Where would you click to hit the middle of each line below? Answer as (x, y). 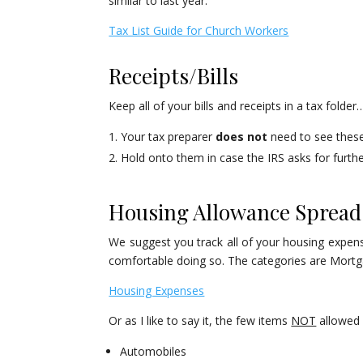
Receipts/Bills (174, 76)
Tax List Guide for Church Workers (199, 31)
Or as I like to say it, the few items (200, 321)
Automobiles (154, 352)
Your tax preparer (169, 137)
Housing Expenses (157, 291)
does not (242, 137)
